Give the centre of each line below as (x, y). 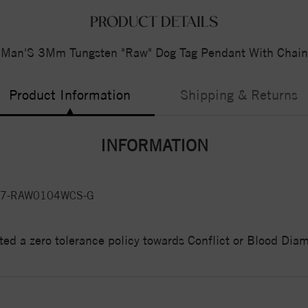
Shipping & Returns (239, 94)
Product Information (70, 94)
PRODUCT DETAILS (154, 22)
